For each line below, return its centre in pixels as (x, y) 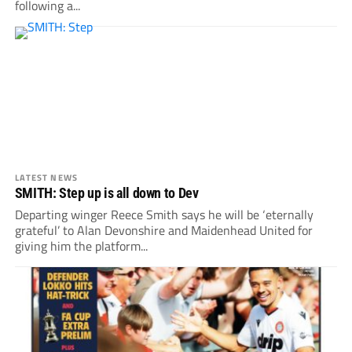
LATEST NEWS (46, 178)
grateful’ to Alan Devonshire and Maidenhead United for (163, 231)
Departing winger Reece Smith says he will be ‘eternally (164, 215)
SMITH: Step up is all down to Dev (106, 193)
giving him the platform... (81, 246)
